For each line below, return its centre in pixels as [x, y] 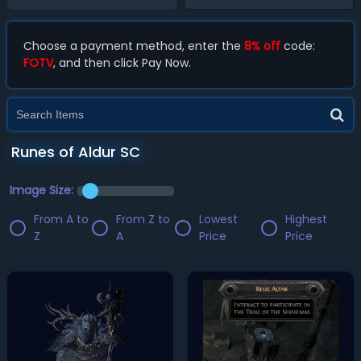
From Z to [143, 219]
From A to [61, 219]
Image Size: [41, 190]
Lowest [218, 219]
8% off [262, 46]
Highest [307, 219]
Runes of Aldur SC [75, 152]
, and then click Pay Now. [122, 63]
